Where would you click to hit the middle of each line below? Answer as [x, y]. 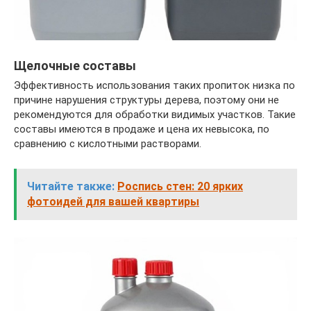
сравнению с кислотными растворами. [108, 144]
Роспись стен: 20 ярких [180, 187]
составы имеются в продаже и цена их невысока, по [142, 129]
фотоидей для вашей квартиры [113, 202]
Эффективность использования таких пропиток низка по [154, 86]
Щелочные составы [75, 66]
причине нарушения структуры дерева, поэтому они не [146, 100]
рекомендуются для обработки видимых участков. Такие [155, 115]
